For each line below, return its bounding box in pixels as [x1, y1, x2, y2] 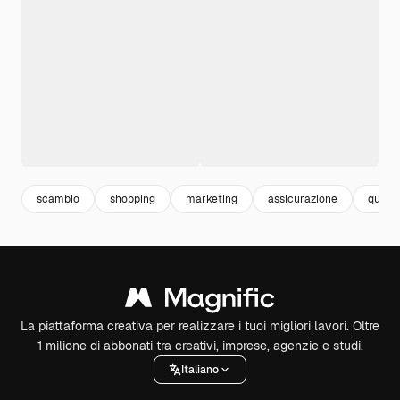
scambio [37, 191, 79, 206]
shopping [110, 191, 155, 206]
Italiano [181, 362, 219, 377]
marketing [186, 191, 237, 206]
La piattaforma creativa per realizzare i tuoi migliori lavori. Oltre [21, 318, 379, 334]
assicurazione [268, 191, 337, 206]
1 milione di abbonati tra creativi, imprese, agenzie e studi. [37, 337, 363, 354]
